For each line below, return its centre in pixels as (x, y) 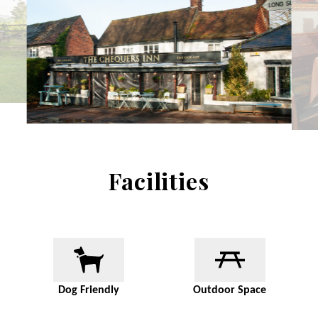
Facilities (159, 181)
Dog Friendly (88, 291)
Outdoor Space (230, 291)
